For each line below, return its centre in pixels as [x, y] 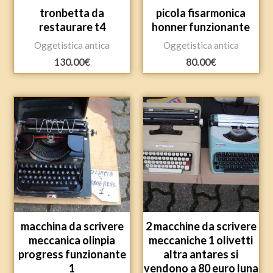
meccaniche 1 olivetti [201, 240]
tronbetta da [72, 12]
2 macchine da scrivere [201, 226]
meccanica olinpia [72, 240]
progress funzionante [72, 254]
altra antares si [201, 254]
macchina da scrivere [72, 226]
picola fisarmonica [201, 12]
